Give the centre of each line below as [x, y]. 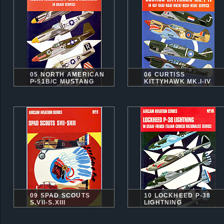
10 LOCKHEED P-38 [177, 195]
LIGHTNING [163, 202]
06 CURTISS [165, 74]
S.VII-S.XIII [48, 202]
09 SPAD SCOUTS [60, 195]
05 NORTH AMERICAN [67, 74]
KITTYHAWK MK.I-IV [178, 81]
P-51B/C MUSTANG [62, 81]
